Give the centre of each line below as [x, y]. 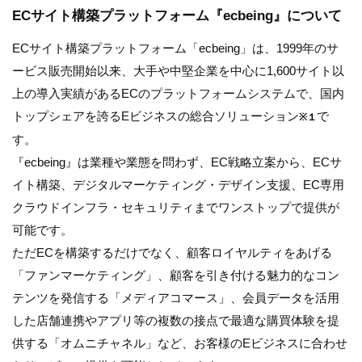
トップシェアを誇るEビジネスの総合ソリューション [156, 116]
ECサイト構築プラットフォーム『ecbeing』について [177, 15]
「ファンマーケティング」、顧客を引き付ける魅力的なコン [176, 275]
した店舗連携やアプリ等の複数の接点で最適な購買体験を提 [176, 320]
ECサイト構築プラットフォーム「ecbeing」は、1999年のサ [175, 48]
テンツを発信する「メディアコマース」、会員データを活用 [176, 297]
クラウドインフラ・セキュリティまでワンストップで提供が [176, 207]
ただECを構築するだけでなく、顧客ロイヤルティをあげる [172, 252]
